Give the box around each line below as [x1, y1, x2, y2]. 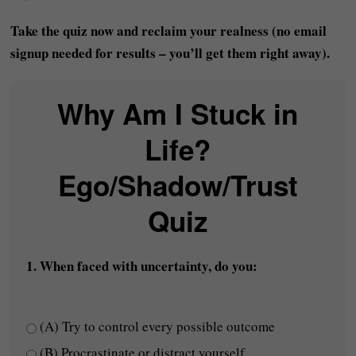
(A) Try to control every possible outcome [37, 317, 276, 335]
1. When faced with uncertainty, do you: [26, 256, 258, 276]
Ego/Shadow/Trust [57, 165, 298, 205]
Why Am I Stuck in [57, 94, 299, 133]
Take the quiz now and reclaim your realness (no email [10, 21, 327, 41]
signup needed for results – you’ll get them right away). [10, 43, 331, 63]
